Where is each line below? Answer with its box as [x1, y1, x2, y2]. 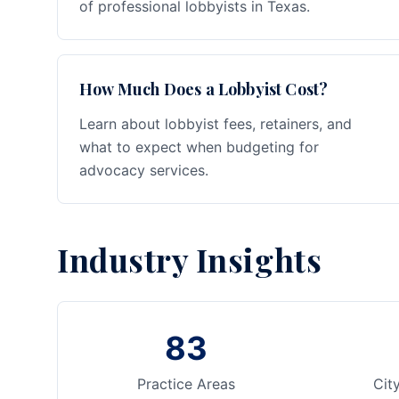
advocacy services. [79, 161, 208, 179]
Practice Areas [136, 375, 235, 393]
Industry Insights [57, 238, 322, 281]
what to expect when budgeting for [79, 138, 319, 156]
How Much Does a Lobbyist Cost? [79, 78, 329, 100]
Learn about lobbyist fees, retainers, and [79, 115, 352, 133]
